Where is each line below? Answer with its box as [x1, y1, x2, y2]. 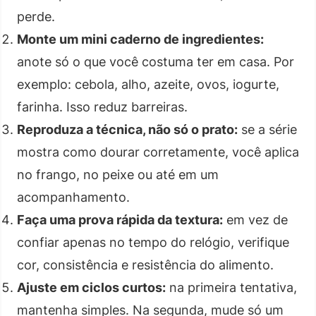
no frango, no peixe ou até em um [17, 166, 219, 182]
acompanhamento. [17, 189, 130, 205]
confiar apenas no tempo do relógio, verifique [17, 234, 289, 250]
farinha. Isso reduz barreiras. [17, 99, 188, 114]
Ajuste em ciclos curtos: [17, 279, 166, 295]
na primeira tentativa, [166, 279, 297, 295]
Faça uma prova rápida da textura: [17, 212, 223, 227]
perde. [17, 8, 55, 24]
